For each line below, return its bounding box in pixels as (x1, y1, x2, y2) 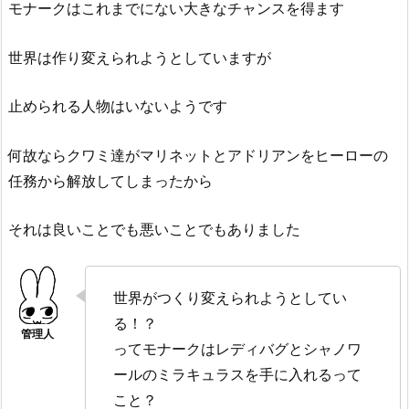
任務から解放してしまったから (8, 171, 213, 190)
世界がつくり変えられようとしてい (113, 288, 347, 307)
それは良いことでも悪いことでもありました (8, 220, 300, 239)
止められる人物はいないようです (8, 97, 227, 116)
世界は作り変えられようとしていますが (8, 47, 271, 67)
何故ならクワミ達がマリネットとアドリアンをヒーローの (8, 145, 388, 164)
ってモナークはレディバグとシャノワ (113, 339, 362, 358)
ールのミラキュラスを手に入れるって (113, 364, 362, 383)
